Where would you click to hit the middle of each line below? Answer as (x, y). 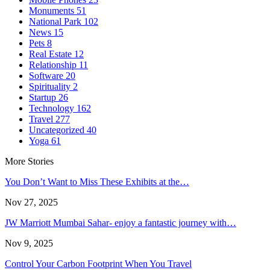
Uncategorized (58, 130)
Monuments (53, 10)
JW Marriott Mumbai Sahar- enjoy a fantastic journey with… (121, 222)
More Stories (29, 161)
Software (47, 75)
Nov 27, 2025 (31, 202)
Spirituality (51, 86)
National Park (56, 21)
